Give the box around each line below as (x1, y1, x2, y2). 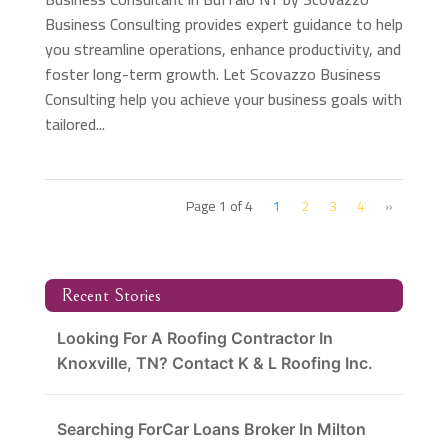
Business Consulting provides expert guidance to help (44, 8, 403, 39)
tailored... (44, 108, 105, 139)
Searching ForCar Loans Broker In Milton (56, 418, 366, 439)
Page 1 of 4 (186, 192, 254, 219)
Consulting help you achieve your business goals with (44, 83, 402, 114)
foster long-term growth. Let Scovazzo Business (44, 58, 381, 89)
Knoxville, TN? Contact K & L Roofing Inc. (56, 352, 373, 373)
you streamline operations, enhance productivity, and (44, 33, 401, 64)
